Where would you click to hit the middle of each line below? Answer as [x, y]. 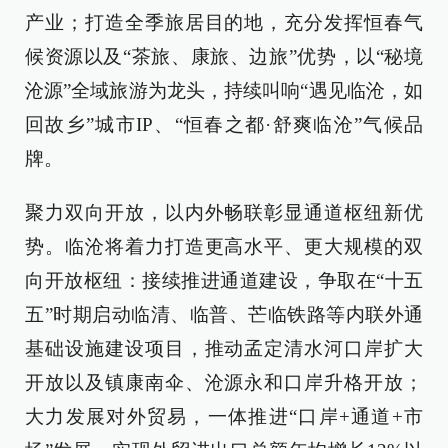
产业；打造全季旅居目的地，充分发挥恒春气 [224, 22]
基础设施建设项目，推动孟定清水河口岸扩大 [224, 348]
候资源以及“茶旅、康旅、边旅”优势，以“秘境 [224, 56]
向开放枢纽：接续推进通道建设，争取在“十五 [224, 280]
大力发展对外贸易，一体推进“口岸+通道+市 [224, 416]
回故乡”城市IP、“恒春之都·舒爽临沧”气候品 [224, 124]
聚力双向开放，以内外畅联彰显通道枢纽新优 [224, 212]
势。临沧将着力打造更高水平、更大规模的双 [224, 246]
